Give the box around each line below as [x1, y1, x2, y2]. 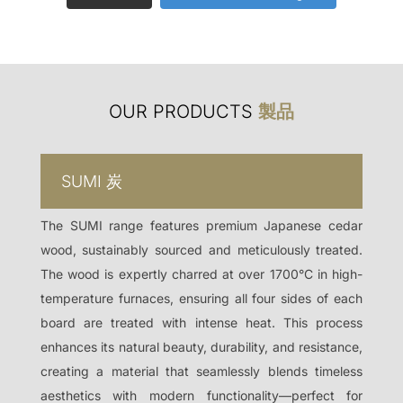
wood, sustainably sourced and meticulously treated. [40, 241, 363, 257]
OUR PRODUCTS [108, 100, 258, 122]
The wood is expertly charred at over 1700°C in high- [40, 265, 363, 282]
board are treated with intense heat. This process [40, 314, 363, 330]
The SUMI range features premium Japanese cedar [40, 217, 363, 233]
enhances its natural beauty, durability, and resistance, [40, 338, 363, 354]
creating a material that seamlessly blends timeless [40, 363, 363, 379]
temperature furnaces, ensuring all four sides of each [40, 290, 363, 306]
